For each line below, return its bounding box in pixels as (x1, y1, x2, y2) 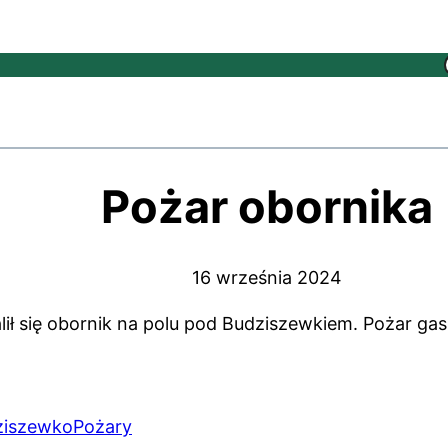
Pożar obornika (101, 178, 433, 234)
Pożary (73, 415, 132, 437)
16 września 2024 (192, 266, 342, 288)
